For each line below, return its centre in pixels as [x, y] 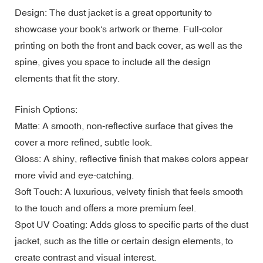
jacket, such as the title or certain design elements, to [124, 240]
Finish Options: [46, 109]
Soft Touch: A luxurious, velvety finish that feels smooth [129, 191]
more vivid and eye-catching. [74, 175]
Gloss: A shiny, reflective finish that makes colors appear [131, 158]
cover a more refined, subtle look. [83, 142]
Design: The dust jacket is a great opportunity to [113, 12]
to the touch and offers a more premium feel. [105, 208]
